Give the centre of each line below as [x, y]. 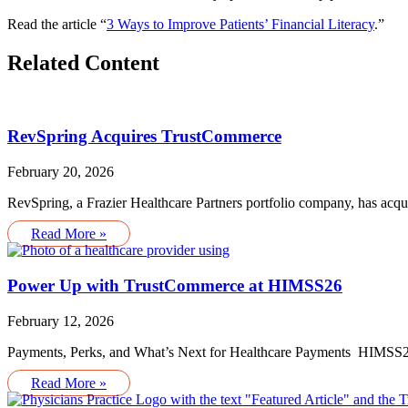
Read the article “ [57, 24]
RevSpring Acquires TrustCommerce [144, 137]
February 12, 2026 [61, 321]
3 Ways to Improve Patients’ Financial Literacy [240, 24]
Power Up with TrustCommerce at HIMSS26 [175, 285]
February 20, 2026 [61, 172]
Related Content [83, 62]
